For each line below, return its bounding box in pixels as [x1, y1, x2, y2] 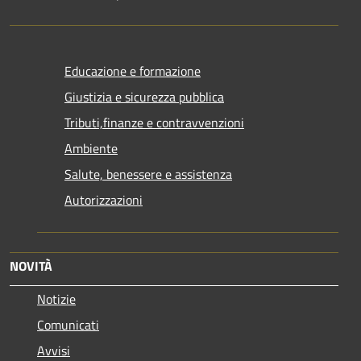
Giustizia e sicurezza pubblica [64, 86, 224, 106]
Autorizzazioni [64, 189, 143, 210]
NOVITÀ [10, 255, 52, 276]
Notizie [37, 288, 76, 309]
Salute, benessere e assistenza [64, 164, 232, 184]
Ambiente [64, 138, 118, 158]
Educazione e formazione [64, 60, 201, 81]
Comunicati [37, 314, 99, 334]
